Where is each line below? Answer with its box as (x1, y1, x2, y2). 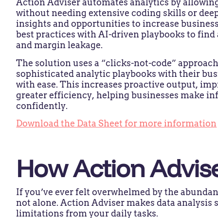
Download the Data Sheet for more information (16, 118, 217, 128)
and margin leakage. (16, 40, 107, 51)
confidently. (16, 100, 70, 111)
